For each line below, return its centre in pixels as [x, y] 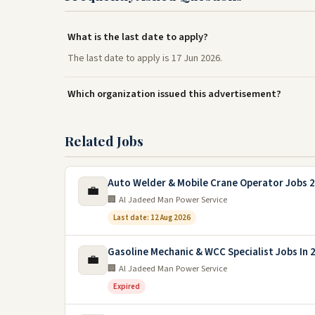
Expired [127, 287]
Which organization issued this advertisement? [174, 94]
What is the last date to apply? [138, 37]
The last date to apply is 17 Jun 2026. [145, 58]
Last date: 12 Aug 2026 [152, 218]
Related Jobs [104, 141]
